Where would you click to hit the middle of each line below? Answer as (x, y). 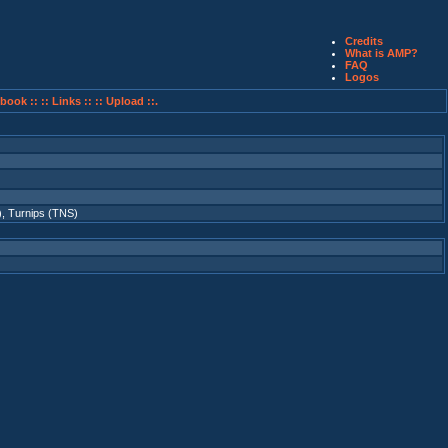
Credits (364, 41)
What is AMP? (381, 53)
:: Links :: (66, 101)
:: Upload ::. (126, 101)
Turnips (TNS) (43, 213)
